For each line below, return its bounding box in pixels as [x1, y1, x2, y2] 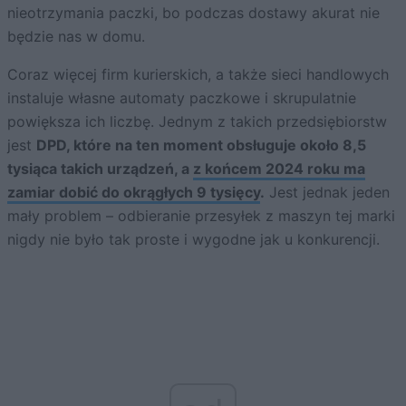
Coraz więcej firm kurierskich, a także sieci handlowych [7, 64, 389, 83]
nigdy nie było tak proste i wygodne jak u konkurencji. [7, 229, 380, 248]
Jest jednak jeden [265, 182, 390, 201]
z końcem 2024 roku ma [193, 159, 365, 178]
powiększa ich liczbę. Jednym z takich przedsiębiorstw [7, 111, 387, 130]
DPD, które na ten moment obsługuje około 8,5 [36, 135, 366, 154]
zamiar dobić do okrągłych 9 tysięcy [7, 182, 260, 201]
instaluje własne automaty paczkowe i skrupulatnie [7, 88, 356, 107]
